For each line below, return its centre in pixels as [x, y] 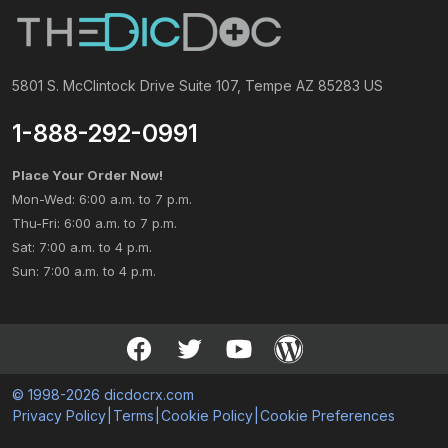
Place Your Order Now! [87, 175]
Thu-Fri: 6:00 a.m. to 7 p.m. [94, 223]
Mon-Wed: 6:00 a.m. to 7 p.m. [102, 199]
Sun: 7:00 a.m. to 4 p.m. [84, 271]
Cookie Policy [207, 415]
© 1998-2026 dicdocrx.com [103, 394]
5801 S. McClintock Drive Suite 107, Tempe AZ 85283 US [197, 85]
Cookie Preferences [327, 415]
